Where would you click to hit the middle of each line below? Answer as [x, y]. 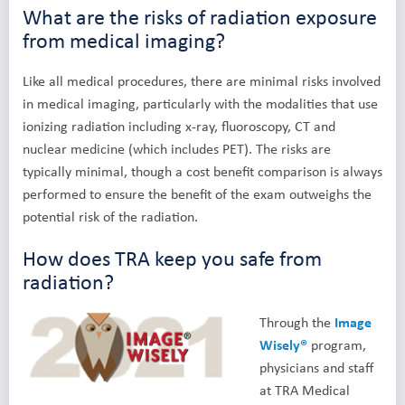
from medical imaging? [124, 40]
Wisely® [283, 345]
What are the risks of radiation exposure [200, 17]
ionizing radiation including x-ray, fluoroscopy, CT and [179, 126]
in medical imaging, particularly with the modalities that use [200, 104]
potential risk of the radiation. [110, 217]
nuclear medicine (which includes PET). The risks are [177, 149]
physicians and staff [316, 367]
